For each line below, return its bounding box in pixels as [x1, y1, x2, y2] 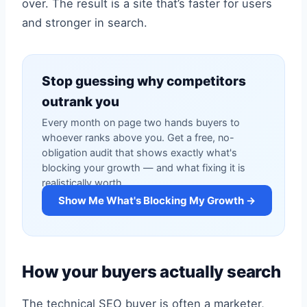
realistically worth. [42, 177, 125, 189]
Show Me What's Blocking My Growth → [58, 194, 256, 207]
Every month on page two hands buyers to [42, 116, 240, 129]
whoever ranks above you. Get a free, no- [42, 132, 234, 144]
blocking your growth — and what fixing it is [42, 162, 245, 174]
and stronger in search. [22, 16, 147, 29]
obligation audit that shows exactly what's [42, 147, 237, 159]
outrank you [42, 94, 119, 110]
